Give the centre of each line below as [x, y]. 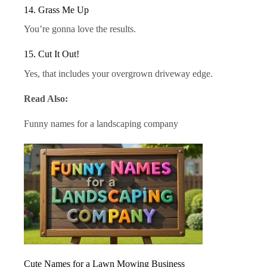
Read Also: [46, 99]
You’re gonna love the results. [80, 29]
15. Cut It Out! [52, 54]
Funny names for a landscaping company [101, 124]
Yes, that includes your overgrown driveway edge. [118, 74]
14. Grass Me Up [56, 10]
